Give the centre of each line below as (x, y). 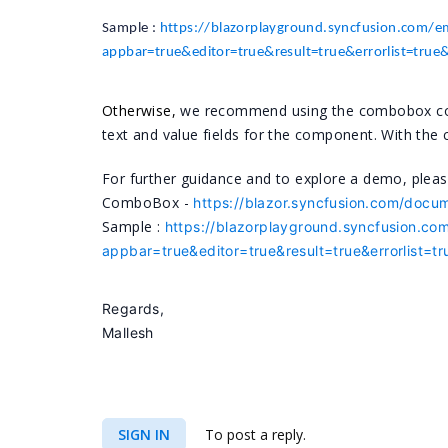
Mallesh (128, 332)
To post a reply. (253, 434)
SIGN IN (144, 434)
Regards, (133, 308)
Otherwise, (141, 110)
